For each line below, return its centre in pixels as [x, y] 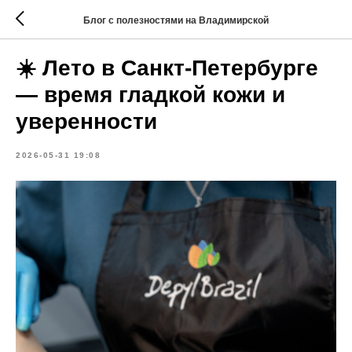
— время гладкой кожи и [150, 95]
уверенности [86, 121]
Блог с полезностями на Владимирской [176, 20]
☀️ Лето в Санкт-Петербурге [167, 68]
